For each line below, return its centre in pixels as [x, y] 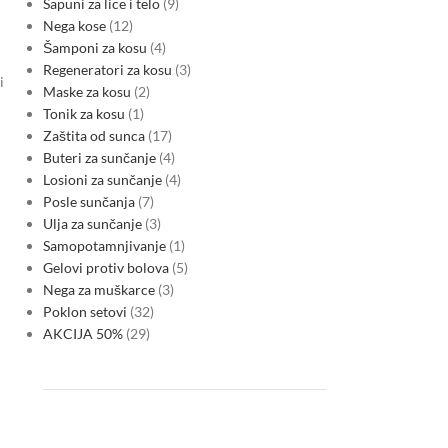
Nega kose [74, 25]
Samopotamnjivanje [104, 245]
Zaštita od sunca [93, 135]
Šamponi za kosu [94, 47]
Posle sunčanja [88, 201]
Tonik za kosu [83, 113]
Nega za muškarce [98, 289]
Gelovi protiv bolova [105, 267]
